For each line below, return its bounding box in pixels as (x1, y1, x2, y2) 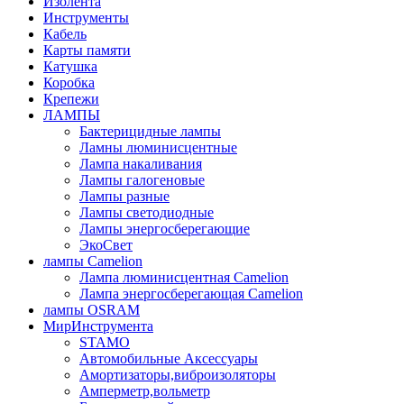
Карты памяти (43, 41, 131, 58)
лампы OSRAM (43, 301, 140, 317)
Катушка (43, 58, 97, 74)
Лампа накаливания (79, 155, 202, 171)
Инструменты (43, 9, 129, 25)
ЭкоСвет (79, 236, 133, 252)
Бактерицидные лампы (79, 123, 221, 139)
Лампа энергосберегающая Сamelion (79, 285, 303, 301)
